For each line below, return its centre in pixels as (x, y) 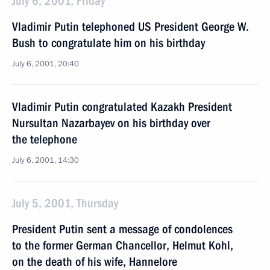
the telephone (45, 139)
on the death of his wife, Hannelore (95, 262)
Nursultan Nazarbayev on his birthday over (111, 123)
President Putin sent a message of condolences (122, 229)
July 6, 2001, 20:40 (46, 64)
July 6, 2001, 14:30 (46, 160)
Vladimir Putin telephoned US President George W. (130, 27)
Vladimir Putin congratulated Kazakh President (122, 107)
